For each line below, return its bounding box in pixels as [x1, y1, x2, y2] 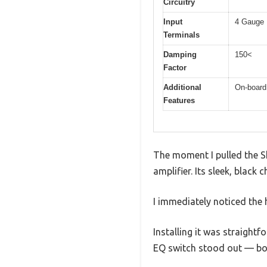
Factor [163, 63, 187, 73]
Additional [163, 83, 201, 92]
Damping [163, 50, 197, 60]
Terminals [163, 30, 200, 40]
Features [163, 96, 195, 105]
